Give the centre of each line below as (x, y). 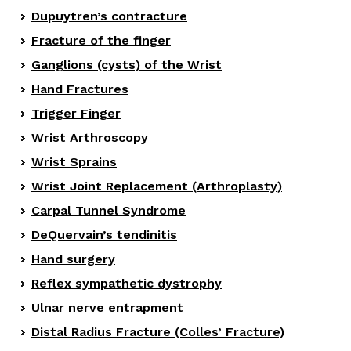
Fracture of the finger (101, 40)
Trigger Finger (76, 113)
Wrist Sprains (74, 161)
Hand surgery (73, 259)
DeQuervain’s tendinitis (104, 234)
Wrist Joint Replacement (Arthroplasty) (157, 186)
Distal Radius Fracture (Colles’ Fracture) (158, 331)
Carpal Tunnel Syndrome (109, 210)
